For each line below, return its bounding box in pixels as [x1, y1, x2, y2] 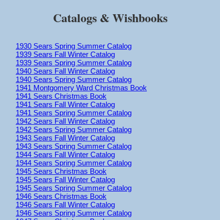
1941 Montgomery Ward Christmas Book [16, 83, 147, 92]
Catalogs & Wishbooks [53, 8, 167, 26]
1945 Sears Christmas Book [16, 166, 107, 175]
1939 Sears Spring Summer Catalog [16, 58, 132, 67]
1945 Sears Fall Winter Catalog [16, 175, 115, 184]
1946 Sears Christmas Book [16, 192, 107, 200]
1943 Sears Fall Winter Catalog [16, 133, 115, 142]
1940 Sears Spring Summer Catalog [16, 75, 132, 83]
